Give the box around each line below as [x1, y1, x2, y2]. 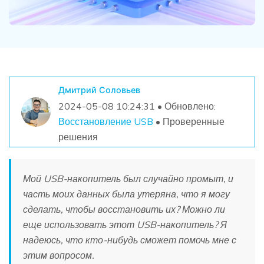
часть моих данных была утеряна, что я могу [23, 187, 230, 200]
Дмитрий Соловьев [58, 85, 140, 95]
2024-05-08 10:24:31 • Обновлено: [58, 100, 216, 113]
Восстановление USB [58, 115, 153, 128]
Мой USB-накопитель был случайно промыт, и [23, 172, 233, 184]
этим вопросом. [23, 249, 94, 261]
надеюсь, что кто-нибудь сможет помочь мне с [23, 233, 236, 246]
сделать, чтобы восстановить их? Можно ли [23, 203, 225, 215]
